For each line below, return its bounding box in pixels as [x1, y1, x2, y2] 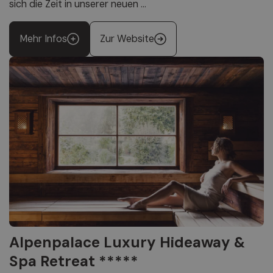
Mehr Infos [19, 32, 67, 46]
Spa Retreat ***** [9, 252, 138, 271]
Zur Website [100, 32, 154, 46]
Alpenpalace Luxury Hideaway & [9, 233, 246, 252]
